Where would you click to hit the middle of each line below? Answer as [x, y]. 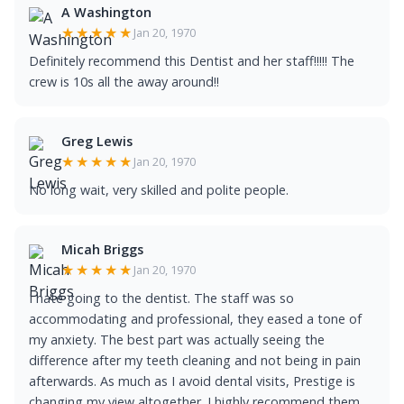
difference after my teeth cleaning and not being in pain [195, 360]
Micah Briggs [102, 249]
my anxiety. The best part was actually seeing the [177, 340]
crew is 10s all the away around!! [124, 82]
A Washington [106, 12]
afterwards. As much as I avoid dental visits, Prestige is [192, 381]
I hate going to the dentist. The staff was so [161, 298]
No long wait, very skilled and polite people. [159, 190]
